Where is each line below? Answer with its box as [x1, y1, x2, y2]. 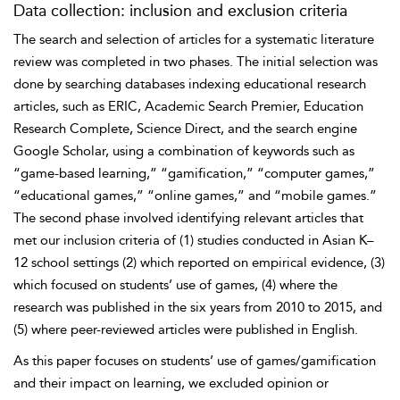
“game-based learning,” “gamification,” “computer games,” [13, 165, 375, 181]
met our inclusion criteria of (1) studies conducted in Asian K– [13, 232, 374, 248]
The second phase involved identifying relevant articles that [13, 210, 363, 226]
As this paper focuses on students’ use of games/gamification [13, 353, 376, 369]
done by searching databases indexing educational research [13, 76, 366, 92]
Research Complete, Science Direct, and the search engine [13, 121, 357, 137]
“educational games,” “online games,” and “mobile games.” [13, 187, 377, 204]
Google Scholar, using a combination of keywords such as [13, 143, 354, 159]
